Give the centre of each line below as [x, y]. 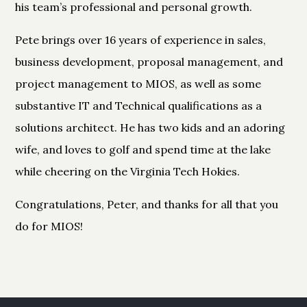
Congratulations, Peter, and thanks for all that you [147, 204]
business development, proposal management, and [149, 61]
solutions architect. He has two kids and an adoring [150, 127]
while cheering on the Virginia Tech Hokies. [128, 171]
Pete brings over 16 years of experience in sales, [141, 39]
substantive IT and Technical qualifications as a [139, 105]
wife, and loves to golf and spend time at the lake [143, 149]
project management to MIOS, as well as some [138, 83]
